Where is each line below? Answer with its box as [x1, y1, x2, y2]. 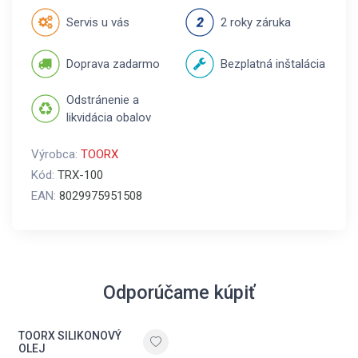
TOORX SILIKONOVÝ [18, 329, 121, 342]
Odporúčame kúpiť [103, 281, 255, 304]
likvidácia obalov [66, 110, 151, 125]
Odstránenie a [66, 93, 139, 107]
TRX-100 [58, 168, 103, 182]
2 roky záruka [221, 15, 291, 30]
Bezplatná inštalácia [221, 57, 325, 71]
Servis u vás [66, 15, 129, 30]
